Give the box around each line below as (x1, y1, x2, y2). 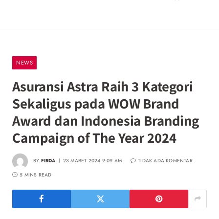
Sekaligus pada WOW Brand (12, 93, 179, 112)
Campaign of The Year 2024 (12, 128, 176, 147)
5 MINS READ (20, 171, 52, 178)
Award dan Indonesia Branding (12, 110, 199, 130)
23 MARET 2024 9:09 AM (63, 157, 122, 165)
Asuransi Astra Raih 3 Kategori (12, 76, 193, 95)
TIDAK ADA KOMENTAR (138, 157, 193, 165)
